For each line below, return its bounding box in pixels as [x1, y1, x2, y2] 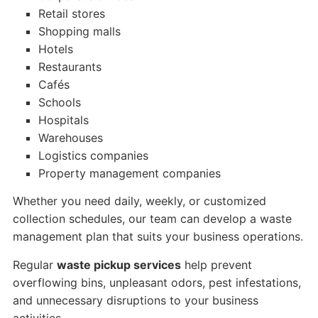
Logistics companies [38, 148, 148, 163]
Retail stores [38, 6, 105, 21]
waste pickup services [56, 258, 181, 272]
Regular [12, 258, 57, 272]
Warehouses [38, 131, 103, 145]
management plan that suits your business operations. [12, 229, 303, 243]
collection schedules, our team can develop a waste [12, 212, 292, 226]
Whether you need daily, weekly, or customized [12, 194, 266, 208]
